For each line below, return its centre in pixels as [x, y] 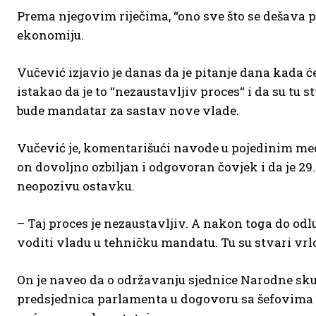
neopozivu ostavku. [76, 186]
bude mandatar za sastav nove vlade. [128, 110]
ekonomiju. [52, 35]
